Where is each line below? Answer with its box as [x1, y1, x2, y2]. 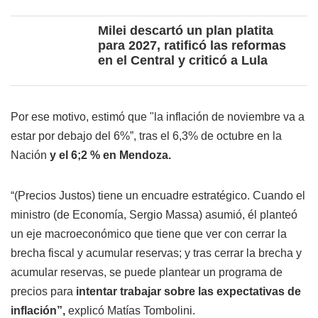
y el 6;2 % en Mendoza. [50, 149, 171, 162]
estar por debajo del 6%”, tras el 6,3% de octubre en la [11, 130, 282, 143]
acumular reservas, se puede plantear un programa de [11, 266, 283, 279]
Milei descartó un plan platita [98, 23, 273, 38]
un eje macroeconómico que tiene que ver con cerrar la [11, 228, 287, 241]
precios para [11, 285, 76, 298]
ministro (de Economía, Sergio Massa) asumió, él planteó [11, 209, 297, 221]
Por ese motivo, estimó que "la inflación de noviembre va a [11, 111, 305, 124]
